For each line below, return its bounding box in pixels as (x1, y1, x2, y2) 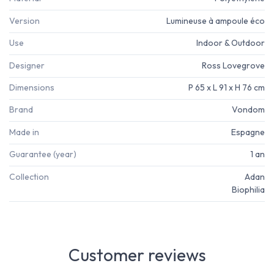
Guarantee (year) (9, 149, 76, 160)
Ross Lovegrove (202, 59, 265, 71)
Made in (9, 126, 39, 138)
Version (9, 15, 40, 26)
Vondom (232, 104, 265, 116)
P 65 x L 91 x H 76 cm (188, 82, 265, 94)
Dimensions (9, 82, 54, 94)
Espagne (231, 126, 265, 138)
